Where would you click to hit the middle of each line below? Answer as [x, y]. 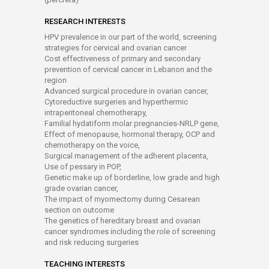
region [56, 80]
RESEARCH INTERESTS [85, 21]
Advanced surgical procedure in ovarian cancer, [126, 91]
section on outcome [79, 210]
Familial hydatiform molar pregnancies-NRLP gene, [132, 123]
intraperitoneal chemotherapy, [96, 113]
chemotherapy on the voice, [92, 145]
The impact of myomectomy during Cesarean [122, 199]
